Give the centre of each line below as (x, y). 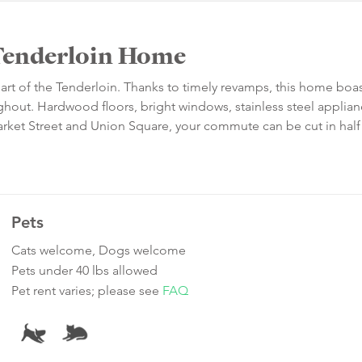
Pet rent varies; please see (87, 291)
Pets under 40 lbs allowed (84, 271)
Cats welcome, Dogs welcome (99, 250)
